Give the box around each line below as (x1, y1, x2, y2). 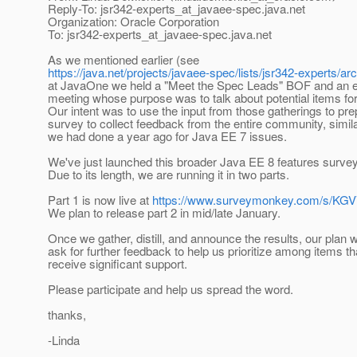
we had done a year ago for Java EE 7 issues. (48, 127, 287, 145)
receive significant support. (48, 255, 187, 273)
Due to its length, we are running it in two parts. (48, 166, 289, 183)
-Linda (48, 331, 80, 349)
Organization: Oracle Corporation (48, 13, 219, 30)
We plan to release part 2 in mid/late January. (48, 204, 280, 222)
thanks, (48, 306, 86, 324)
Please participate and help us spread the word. (48, 280, 293, 298)
